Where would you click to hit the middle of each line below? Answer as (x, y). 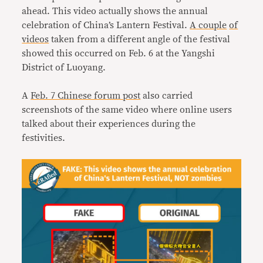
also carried (167, 95)
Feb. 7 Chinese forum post (86, 95)
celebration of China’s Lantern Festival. (106, 25)
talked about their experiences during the (109, 124)
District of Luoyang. (64, 67)
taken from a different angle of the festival (140, 39)
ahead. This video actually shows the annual (115, 11)
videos (36, 39)
